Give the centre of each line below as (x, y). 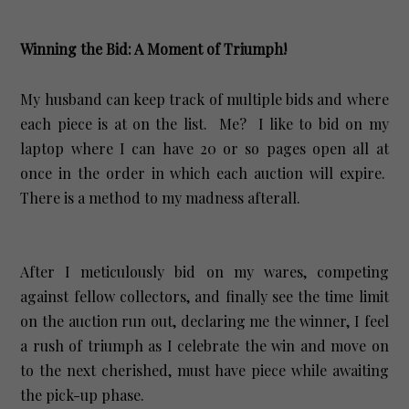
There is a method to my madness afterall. (163, 197)
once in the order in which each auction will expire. (204, 173)
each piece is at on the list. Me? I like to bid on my (204, 123)
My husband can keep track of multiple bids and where (204, 99)
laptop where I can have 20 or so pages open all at (204, 148)
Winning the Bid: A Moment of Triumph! (154, 48)
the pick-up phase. (86, 394)
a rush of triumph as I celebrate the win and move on (204, 345)
